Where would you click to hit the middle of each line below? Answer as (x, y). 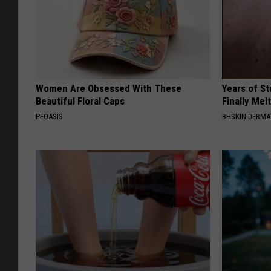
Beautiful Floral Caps (80, 101)
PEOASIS (49, 117)
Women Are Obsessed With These (109, 89)
